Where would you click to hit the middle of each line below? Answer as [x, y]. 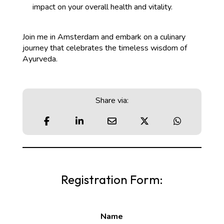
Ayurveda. [40, 59]
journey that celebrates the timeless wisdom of [104, 48]
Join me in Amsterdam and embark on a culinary [104, 37]
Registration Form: [112, 180]
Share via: [112, 101]
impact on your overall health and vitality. [102, 7]
